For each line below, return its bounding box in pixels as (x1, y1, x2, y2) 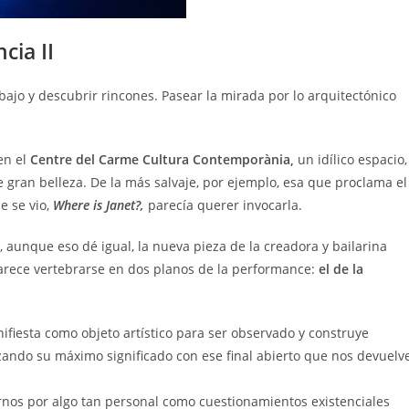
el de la (319, 259, 363, 278)
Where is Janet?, (53, 195, 148, 214)
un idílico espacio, (294, 150, 407, 168)
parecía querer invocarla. (148, 195, 302, 214)
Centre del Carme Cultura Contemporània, (30, 150, 294, 168)
